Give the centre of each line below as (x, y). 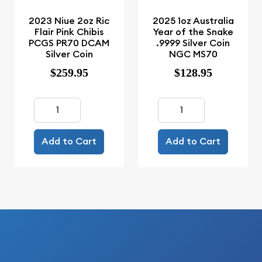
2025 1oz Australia (193, 20)
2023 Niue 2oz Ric (69, 20)
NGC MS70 (193, 54)
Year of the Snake (193, 32)
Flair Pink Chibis (69, 32)
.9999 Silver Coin (193, 43)
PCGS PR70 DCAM (69, 43)
